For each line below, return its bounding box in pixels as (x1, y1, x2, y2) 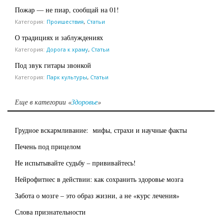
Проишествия (47, 18, 84, 26)
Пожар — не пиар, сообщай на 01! (15, 5, 119, 15)
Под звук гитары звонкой (15, 60, 91, 70)
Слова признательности (15, 207, 86, 217)
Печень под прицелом (15, 142, 81, 152)
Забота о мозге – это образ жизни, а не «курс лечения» (15, 191, 179, 201)
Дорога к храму (47, 46, 88, 54)
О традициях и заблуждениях (15, 33, 103, 43)
